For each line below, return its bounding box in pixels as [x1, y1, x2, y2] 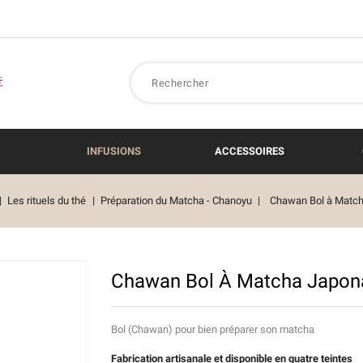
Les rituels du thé [7, 194, 87, 207]
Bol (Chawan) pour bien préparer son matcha [110, 323, 314, 335]
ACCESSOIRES [215, 145, 284, 157]
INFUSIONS [86, 145, 141, 157]
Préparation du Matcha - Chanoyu [100, 194, 252, 207]
